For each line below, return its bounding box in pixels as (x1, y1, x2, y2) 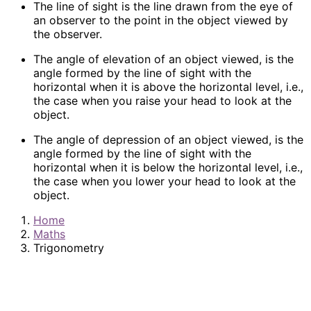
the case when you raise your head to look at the (33, 94, 292, 108)
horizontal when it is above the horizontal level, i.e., (33, 80, 303, 94)
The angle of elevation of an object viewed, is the (33, 52, 294, 67)
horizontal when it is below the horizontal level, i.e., (33, 160, 303, 175)
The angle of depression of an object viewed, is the (33, 133, 303, 147)
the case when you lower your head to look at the (33, 174, 296, 189)
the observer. (33, 27, 102, 42)
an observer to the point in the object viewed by (33, 13, 288, 28)
